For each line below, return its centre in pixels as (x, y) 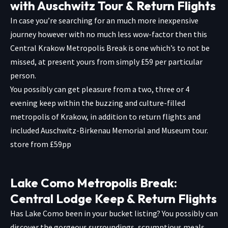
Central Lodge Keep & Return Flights (113, 198)
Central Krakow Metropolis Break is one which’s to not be (110, 48)
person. (23, 75)
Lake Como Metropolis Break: (94, 182)
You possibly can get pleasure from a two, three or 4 (100, 89)
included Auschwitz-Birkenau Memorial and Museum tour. (109, 130)
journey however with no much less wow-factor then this (109, 34)
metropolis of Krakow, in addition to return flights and (105, 116)
